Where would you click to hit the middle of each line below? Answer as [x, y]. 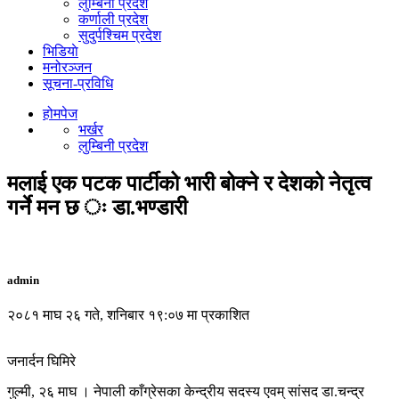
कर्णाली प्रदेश [113, 19]
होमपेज [60, 114]
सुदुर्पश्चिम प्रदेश [120, 35]
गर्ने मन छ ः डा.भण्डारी [100, 207]
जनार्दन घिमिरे [41, 362]
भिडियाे [61, 51]
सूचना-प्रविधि [78, 83]
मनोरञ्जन [67, 67]
